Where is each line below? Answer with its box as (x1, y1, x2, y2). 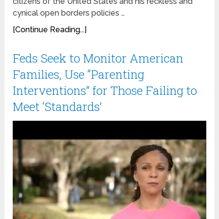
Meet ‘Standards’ (13, 98, 102, 114)
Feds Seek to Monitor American (13, 50, 184, 66)
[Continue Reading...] (13, 24, 87, 34)
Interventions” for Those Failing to (13, 82, 197, 98)
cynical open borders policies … (13, 8, 125, 18)
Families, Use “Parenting (13, 66, 145, 82)
